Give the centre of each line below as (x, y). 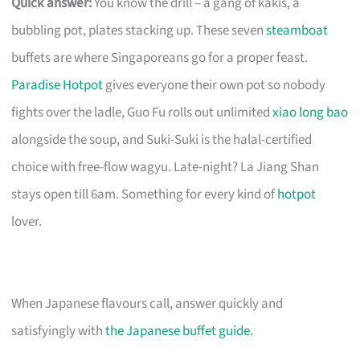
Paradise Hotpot (57, 85)
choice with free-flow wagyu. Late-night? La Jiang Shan (166, 167)
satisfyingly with (59, 331)
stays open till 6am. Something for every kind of (145, 194)
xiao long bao (311, 112)
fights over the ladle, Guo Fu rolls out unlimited (142, 112)
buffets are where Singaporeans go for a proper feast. (160, 57)
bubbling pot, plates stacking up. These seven (139, 30)
